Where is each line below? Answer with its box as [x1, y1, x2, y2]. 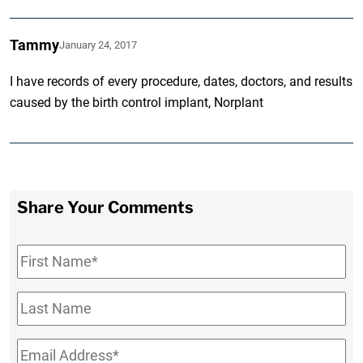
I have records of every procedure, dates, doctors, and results [10, 74, 353, 90]
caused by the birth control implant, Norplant [10, 95, 264, 111]
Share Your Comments [17, 198, 194, 218]
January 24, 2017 [59, 39, 138, 52]
